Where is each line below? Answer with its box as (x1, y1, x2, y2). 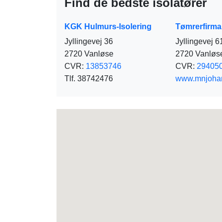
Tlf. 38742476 (64, 74, 113, 83)
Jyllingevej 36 (64, 37, 113, 46)
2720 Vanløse (64, 49, 113, 58)
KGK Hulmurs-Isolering (64, 22, 152, 31)
